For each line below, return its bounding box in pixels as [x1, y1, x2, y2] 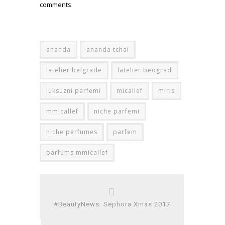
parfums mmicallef [46, 148, 108, 157]
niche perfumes [46, 127, 97, 136]
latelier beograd [118, 65, 172, 74]
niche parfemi [94, 106, 140, 116]
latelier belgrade [46, 65, 102, 74]
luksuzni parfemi [46, 86, 101, 95]
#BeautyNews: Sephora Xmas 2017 [53, 200, 170, 208]
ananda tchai [86, 45, 129, 54]
